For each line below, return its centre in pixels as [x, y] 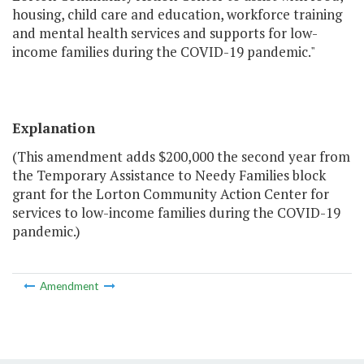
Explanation [54, 128]
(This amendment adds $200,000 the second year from [181, 157]
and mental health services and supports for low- [165, 33]
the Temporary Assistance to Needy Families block [169, 175]
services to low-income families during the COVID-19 [176, 213]
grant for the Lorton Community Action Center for [171, 194]
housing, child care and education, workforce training [177, 15]
